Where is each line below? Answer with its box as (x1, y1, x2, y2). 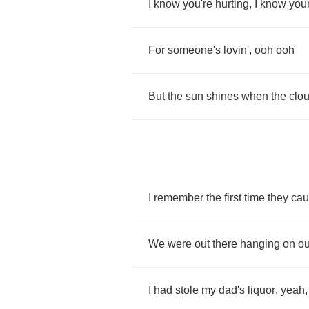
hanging (240, 238, 280, 250)
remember (154, 192, 203, 203)
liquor (248, 284, 275, 296)
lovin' (223, 44, 249, 56)
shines (206, 90, 239, 102)
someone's (168, 44, 221, 56)
